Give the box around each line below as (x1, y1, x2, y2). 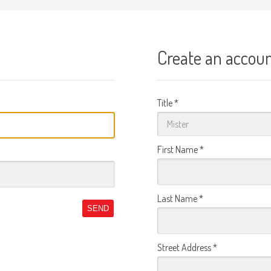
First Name (157, 143, 200, 155)
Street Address (157, 241, 213, 253)
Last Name (157, 192, 199, 204)
